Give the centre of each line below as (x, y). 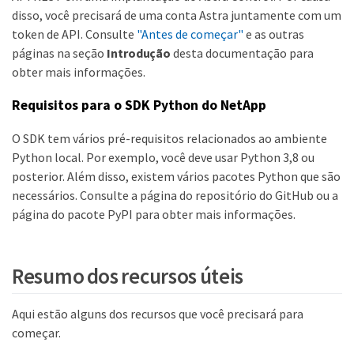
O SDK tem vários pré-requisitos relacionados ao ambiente (169, 139)
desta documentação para (243, 53)
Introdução (139, 53)
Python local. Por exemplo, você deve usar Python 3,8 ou (163, 158)
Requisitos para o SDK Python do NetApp (139, 105)
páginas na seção (59, 53)
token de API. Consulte (74, 34)
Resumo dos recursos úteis (128, 275)
